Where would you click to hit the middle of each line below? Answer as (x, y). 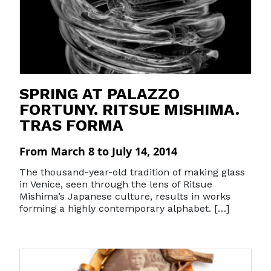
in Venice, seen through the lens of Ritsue (116, 184)
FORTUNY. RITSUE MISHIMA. (129, 109)
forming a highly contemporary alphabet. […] (124, 208)
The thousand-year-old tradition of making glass (132, 172)
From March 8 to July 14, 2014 (98, 151)
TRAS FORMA (71, 125)
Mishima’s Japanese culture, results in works (125, 196)
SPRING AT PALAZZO (100, 94)
